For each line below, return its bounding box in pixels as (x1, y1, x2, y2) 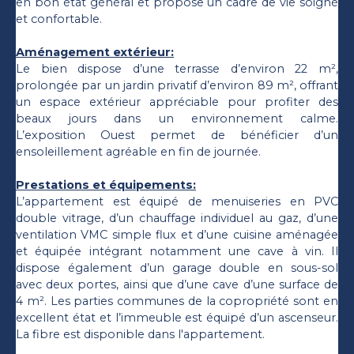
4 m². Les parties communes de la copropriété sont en (16, 294, 338, 309)
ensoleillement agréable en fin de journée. (16, 145, 261, 160)
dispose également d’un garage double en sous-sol (16, 261, 338, 276)
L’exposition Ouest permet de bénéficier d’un (16, 128, 338, 143)
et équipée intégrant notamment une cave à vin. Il (16, 244, 338, 259)
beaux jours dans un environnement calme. (16, 111, 338, 126)
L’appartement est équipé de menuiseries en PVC (16, 194, 338, 209)
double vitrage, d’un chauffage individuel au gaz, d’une (16, 211, 338, 226)
